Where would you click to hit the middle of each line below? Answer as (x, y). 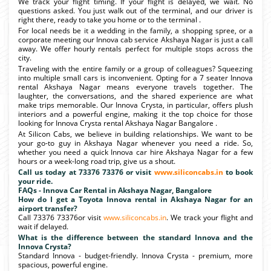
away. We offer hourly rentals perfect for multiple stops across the (135, 48)
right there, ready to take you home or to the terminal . (109, 19)
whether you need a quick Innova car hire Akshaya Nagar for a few (135, 152)
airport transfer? (48, 208)
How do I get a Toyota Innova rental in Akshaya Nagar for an (135, 199)
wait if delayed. (43, 226)
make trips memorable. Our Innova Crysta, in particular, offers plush (135, 105)
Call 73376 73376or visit (61, 217)
